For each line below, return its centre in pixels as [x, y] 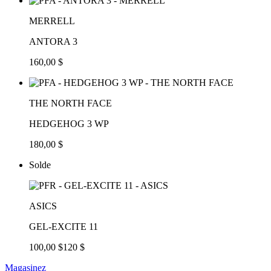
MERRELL [52, 21]
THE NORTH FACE [70, 103]
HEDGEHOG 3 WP [69, 123]
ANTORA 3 [53, 41]
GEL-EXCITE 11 [64, 226]
